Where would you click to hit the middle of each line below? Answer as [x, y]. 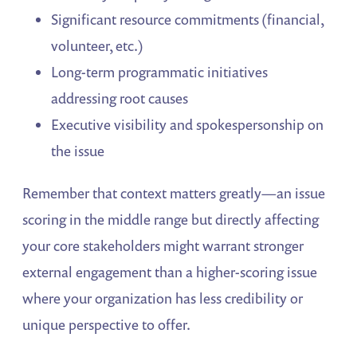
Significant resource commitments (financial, [188, 20]
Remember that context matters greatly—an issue [174, 193]
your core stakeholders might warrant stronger [163, 246]
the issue [78, 151]
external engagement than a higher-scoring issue [170, 272]
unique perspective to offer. [107, 325]
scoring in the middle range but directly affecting [171, 220]
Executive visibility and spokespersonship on [188, 125]
